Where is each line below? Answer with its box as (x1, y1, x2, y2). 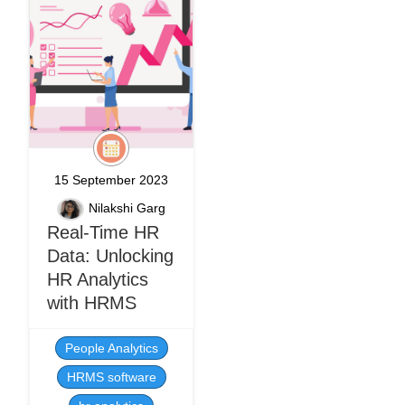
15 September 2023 (54, 173, 168, 187)
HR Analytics (47, 269, 148, 289)
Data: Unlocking (47, 246, 174, 266)
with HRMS (47, 293, 137, 313)
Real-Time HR (47, 222, 159, 242)
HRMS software (66, 370, 156, 384)
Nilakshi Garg (89, 201, 165, 216)
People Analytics (64, 341, 158, 355)
